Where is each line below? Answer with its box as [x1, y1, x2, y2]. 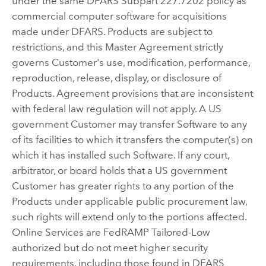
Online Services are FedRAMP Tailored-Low [11, 226, 210, 239]
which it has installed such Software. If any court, [11, 149, 229, 161]
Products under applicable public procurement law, [11, 195, 247, 208]
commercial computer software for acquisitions [11, 10, 227, 23]
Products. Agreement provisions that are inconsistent [11, 87, 253, 100]
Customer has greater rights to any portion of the [11, 180, 234, 192]
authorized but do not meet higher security [11, 242, 208, 254]
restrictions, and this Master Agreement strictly [11, 41, 223, 53]
